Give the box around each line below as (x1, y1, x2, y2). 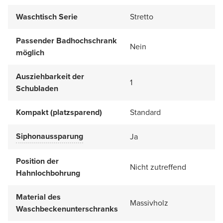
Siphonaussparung (16, 130, 83, 142)
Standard (130, 106, 161, 118)
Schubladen (16, 82, 58, 94)
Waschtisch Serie (16, 10, 78, 22)
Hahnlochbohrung (16, 167, 80, 179)
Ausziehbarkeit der (16, 70, 84, 82)
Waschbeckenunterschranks (16, 203, 118, 215)
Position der (16, 155, 59, 167)
